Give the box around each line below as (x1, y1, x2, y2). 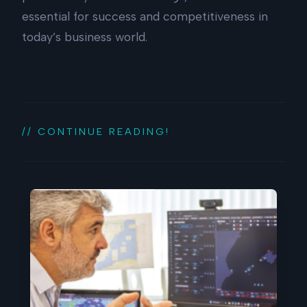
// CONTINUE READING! (22, 125, 170, 138)
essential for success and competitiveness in (22, 8, 268, 23)
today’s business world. (22, 29, 147, 44)
